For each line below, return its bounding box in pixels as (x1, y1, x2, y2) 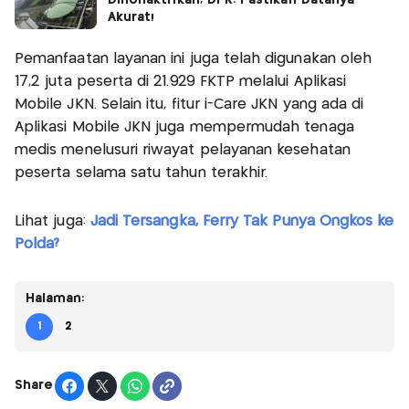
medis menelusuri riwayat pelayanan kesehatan (15, 142, 351, 157)
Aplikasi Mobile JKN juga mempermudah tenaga (15, 120, 354, 134)
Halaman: (26, 291, 85, 305)
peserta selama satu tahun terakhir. (15, 165, 268, 180)
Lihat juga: (15, 214, 90, 228)
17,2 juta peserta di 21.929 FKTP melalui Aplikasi (15, 74, 347, 89)
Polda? (15, 236, 60, 251)
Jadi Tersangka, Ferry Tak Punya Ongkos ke (89, 214, 394, 228)
